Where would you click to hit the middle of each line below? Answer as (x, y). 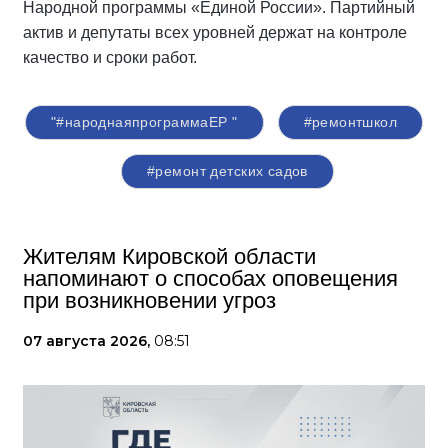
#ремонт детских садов (227, 171)
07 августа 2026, (88, 341)
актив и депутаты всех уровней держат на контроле (215, 33)
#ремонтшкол (350, 122)
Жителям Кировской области (169, 257)
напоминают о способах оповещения (210, 279)
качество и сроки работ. (110, 58)
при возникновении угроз (149, 301)
